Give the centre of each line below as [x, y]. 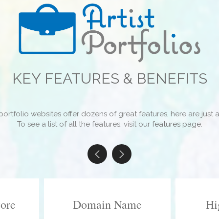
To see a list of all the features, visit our [84, 124]
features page [176, 124]
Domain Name [107, 205]
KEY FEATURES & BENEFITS [109, 79]
